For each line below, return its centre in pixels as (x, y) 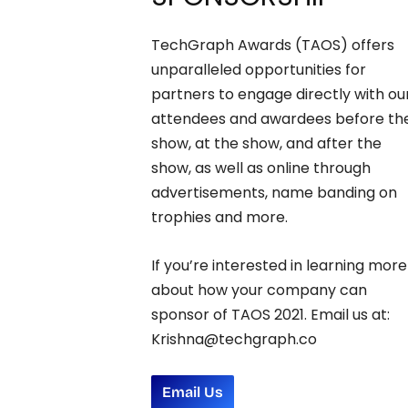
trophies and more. (219, 217)
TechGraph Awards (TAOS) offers (272, 45)
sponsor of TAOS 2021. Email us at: (270, 314)
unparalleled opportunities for (258, 69)
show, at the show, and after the (266, 143)
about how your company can (259, 290)
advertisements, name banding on (274, 192)
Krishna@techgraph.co (234, 339)
